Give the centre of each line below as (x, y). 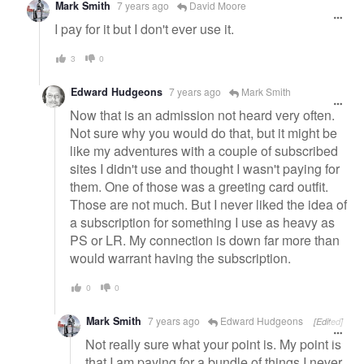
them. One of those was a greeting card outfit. (199, 186)
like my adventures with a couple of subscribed (204, 150)
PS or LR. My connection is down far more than (205, 240)
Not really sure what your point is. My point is (213, 344)
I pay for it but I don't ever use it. (144, 28)
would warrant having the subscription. (180, 258)
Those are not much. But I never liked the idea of (208, 204)
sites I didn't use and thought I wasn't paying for (205, 168)
